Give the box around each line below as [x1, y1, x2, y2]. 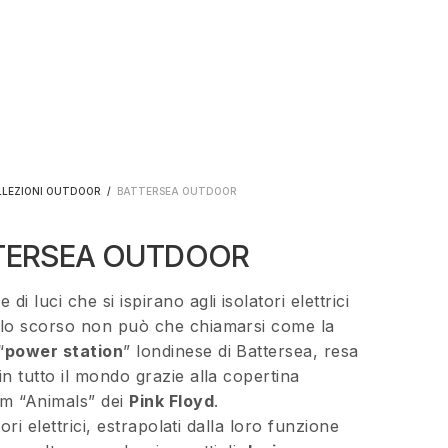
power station [4, 340, 124, 361]
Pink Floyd [129, 390, 214, 411]
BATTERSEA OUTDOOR [114, 184, 238, 197]
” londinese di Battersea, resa [123, 340, 359, 361]
